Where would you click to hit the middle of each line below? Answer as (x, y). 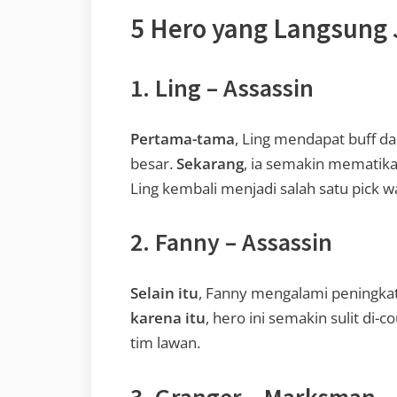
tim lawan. (165, 343)
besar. (153, 163)
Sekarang (210, 163)
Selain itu (164, 293)
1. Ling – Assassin (222, 87)
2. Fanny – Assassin (231, 242)
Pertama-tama (183, 138)
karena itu (168, 318)
